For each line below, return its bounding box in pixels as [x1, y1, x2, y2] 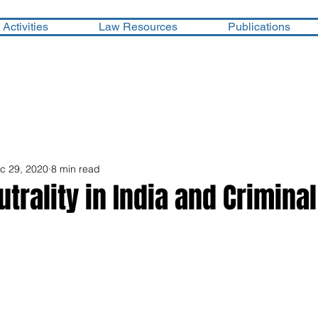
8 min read [51, 162, 100, 175]
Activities [2, 20, 48, 33]
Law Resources [98, 20, 177, 33]
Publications [227, 20, 290, 33]
